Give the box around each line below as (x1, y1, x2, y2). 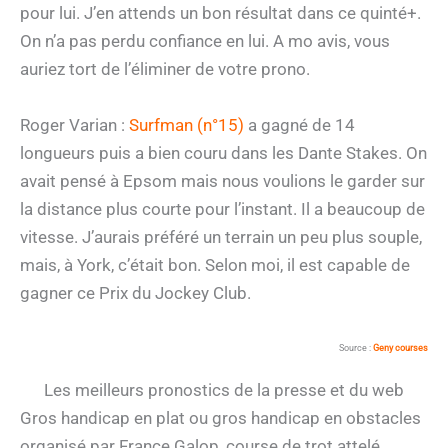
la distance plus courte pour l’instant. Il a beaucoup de (20, 198, 425, 219)
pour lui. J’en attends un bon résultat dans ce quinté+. (20, 3, 421, 24)
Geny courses (373, 342, 428, 353)
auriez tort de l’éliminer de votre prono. (20, 59, 310, 80)
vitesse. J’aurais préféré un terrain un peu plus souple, (20, 226, 422, 247)
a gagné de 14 (244, 114, 355, 135)
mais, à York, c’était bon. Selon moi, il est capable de (20, 254, 410, 275)
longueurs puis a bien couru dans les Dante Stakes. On (20, 142, 427, 163)
